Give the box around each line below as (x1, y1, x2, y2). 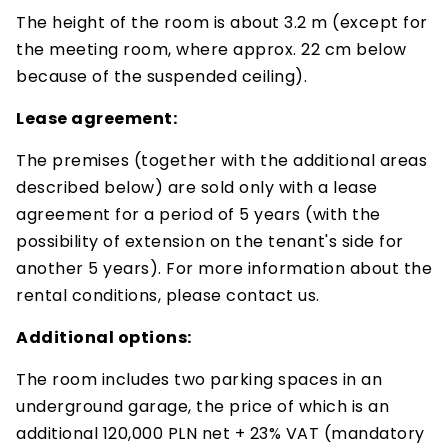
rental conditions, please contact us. (16, 284, 320, 307)
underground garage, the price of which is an (16, 395, 389, 418)
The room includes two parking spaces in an (16, 368, 382, 391)
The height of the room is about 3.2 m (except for (16, 11, 428, 34)
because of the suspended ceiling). (16, 65, 307, 88)
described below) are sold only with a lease (16, 176, 378, 199)
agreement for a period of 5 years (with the (16, 203, 381, 226)
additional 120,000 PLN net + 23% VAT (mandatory (16, 422, 425, 445)
